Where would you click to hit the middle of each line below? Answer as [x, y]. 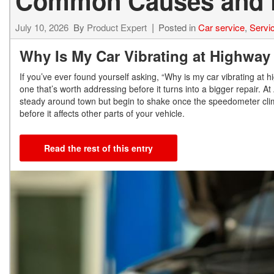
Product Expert [117, 28]
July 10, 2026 [42, 28]
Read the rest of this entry [98, 148]
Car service [221, 28]
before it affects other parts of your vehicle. [102, 113]
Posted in [178, 28]
